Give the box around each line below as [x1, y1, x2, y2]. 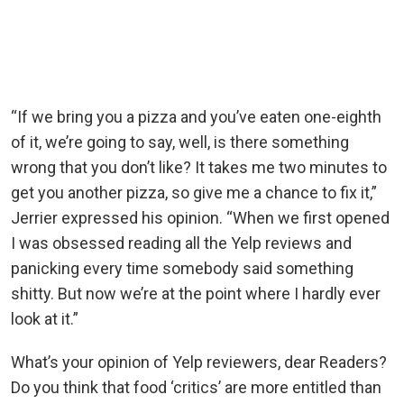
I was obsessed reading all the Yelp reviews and [11, 233, 352, 252]
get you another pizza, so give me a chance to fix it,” [11, 182, 377, 202]
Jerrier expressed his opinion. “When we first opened [11, 207, 390, 227]
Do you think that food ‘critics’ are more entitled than [11, 377, 381, 397]
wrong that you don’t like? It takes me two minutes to [11, 157, 387, 177]
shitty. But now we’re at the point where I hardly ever [11, 283, 381, 303]
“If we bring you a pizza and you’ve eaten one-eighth [11, 106, 381, 126]
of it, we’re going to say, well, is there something [11, 132, 349, 151]
